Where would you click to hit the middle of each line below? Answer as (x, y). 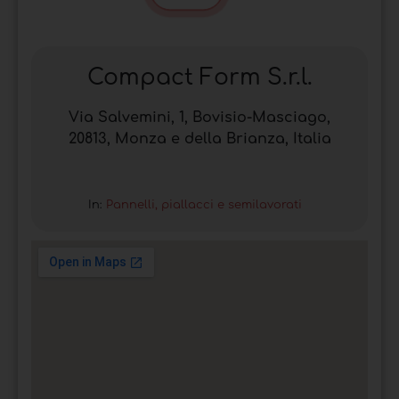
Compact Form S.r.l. (199, 77)
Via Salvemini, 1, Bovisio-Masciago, (199, 117)
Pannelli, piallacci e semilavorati (204, 204)
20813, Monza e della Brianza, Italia (199, 138)
